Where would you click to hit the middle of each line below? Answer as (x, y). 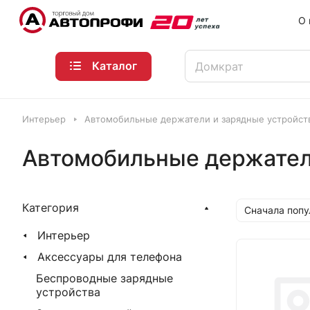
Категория (51, 208)
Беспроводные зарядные (104, 278)
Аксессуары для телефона (110, 257)
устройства (68, 292)
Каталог (115, 66)
